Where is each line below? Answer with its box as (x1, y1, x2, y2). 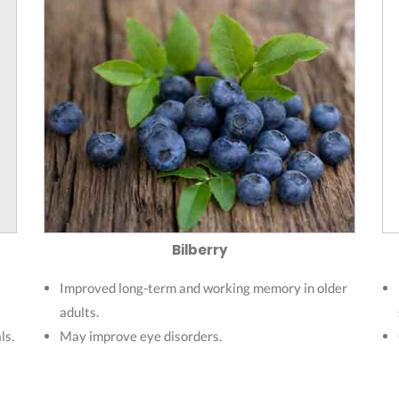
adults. (60, 304, 99, 321)
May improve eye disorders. (60, 328, 222, 345)
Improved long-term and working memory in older (60, 280, 347, 297)
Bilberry (171, 240, 228, 260)
